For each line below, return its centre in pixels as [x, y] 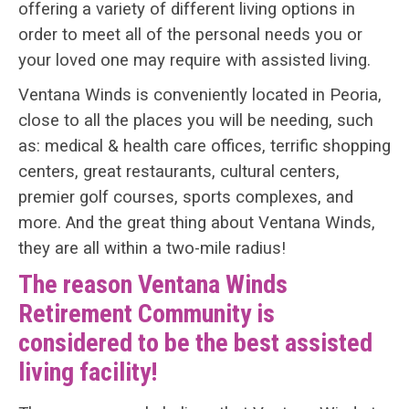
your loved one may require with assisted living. [194, 61]
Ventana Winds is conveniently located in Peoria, [200, 95]
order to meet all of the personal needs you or [190, 35]
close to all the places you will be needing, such [196, 121]
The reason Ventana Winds [153, 285]
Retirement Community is [147, 314]
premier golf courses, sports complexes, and [186, 198]
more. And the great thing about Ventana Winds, [197, 223]
